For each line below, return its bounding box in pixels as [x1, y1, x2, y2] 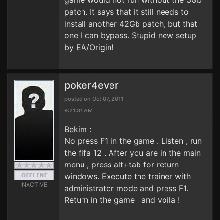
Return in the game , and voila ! [64, 195, 180, 205]
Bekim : [64, 124, 91, 134]
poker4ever [64, 80, 119, 91]
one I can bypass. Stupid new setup [64, 30, 196, 40]
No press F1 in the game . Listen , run [64, 136, 202, 146]
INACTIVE [20, 181, 47, 188]
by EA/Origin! [64, 42, 113, 52]
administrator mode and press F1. [64, 183, 188, 193]
